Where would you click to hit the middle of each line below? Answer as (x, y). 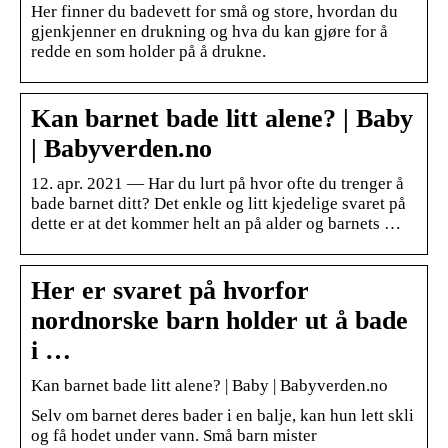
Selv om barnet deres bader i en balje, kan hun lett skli (222, 415)
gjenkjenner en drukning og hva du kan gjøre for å (209, 31)
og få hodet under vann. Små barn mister (174, 435)
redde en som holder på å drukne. (148, 51)
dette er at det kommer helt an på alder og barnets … (216, 223)
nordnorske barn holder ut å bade (219, 320)
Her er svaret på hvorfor (170, 290)
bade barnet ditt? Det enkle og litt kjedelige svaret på (218, 203)
